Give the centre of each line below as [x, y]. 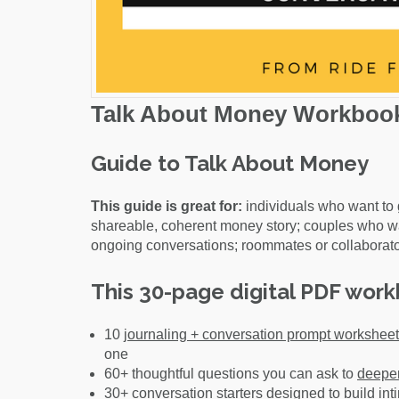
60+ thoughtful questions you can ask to [231, 373]
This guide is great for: [167, 206]
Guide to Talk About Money [230, 163]
